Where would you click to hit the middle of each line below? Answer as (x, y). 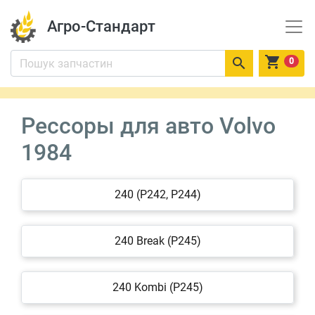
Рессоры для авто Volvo (148, 126)
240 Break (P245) (157, 241)
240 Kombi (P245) (157, 287)
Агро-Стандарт (101, 26)
